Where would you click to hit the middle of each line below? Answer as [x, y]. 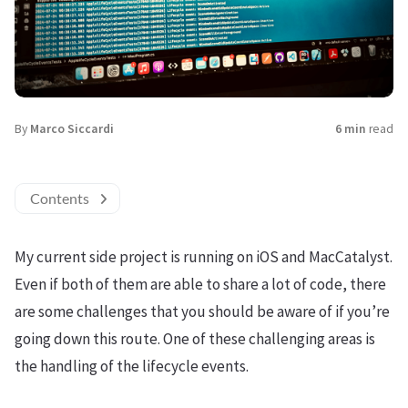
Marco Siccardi [72, 128]
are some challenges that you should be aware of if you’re [202, 311]
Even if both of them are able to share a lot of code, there [200, 284]
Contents [60, 198]
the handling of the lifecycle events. [132, 366]
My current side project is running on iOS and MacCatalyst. [204, 256]
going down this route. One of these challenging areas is [195, 338]
